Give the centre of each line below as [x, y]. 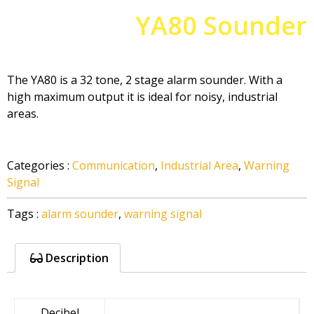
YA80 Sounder [221, 25]
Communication [114, 165]
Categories [36, 165]
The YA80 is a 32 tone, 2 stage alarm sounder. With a [145, 80]
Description [76, 258]
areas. [23, 113]
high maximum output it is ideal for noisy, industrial [142, 96]
